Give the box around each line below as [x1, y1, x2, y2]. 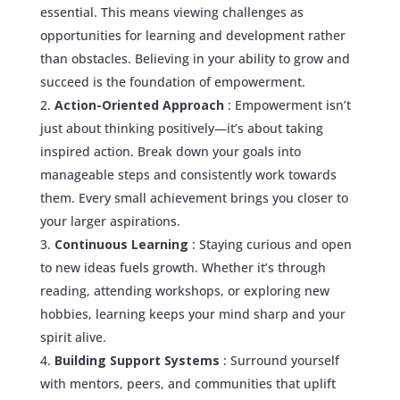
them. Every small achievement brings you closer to [39, 188, 348, 206]
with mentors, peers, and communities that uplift [39, 374, 336, 392]
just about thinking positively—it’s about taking [39, 119, 323, 137]
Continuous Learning [54, 235, 192, 253]
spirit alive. [39, 328, 106, 346]
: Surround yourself [222, 351, 339, 369]
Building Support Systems [54, 351, 223, 369]
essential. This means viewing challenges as [39, 3, 304, 21]
